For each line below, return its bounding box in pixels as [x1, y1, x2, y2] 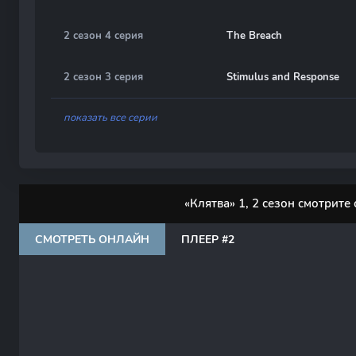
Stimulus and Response [226, 70, 339, 84]
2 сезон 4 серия [64, 29, 143, 43]
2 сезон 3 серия [64, 70, 143, 84]
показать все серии [64, 110, 157, 125]
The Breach [226, 29, 282, 43]
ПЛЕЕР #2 [181, 231, 234, 247]
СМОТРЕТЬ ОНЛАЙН [35, 231, 149, 247]
